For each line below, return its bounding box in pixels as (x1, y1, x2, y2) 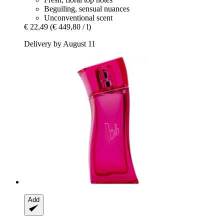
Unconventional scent (44, 13, 112, 22)
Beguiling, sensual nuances (44, 4, 129, 13)
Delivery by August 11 (24, 39, 95, 48)
